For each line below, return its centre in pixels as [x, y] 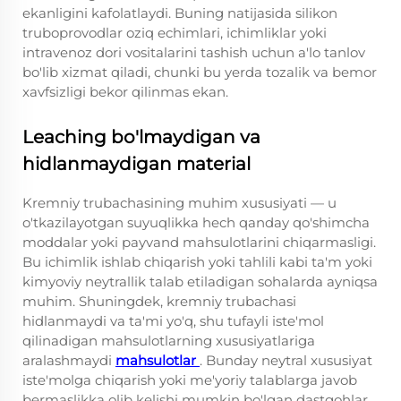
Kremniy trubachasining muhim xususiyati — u [179, 203]
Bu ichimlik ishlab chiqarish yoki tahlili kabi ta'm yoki [197, 262]
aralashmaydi [69, 360]
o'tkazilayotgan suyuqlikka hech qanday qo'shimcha [196, 222]
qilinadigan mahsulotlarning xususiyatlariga [169, 341]
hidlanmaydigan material [137, 164]
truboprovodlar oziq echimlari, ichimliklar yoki [175, 33]
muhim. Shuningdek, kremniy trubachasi [159, 301]
